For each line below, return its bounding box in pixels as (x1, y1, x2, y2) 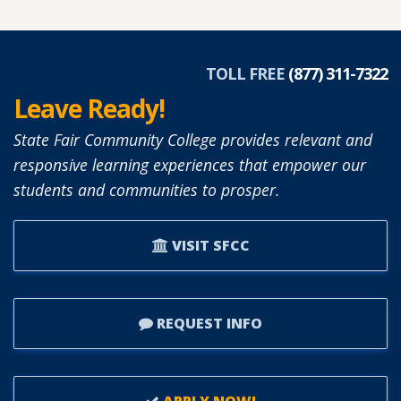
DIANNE (239, 9, 294, 30)
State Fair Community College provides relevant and (13, 129, 372, 151)
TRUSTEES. (239, 166, 312, 186)
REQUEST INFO (153, 313, 262, 334)
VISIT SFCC (167, 235, 250, 256)
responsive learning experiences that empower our (13, 154, 366, 176)
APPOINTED (239, 54, 321, 74)
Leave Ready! (13, 91, 165, 126)
